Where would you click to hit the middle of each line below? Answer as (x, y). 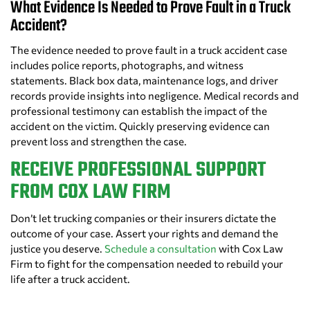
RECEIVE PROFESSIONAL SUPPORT (138, 171)
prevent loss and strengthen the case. (99, 142)
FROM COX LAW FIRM (91, 193)
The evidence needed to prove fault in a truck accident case (149, 50)
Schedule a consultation (161, 249)
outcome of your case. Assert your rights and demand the (144, 234)
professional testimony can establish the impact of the (139, 111)
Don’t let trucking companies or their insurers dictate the (143, 218)
